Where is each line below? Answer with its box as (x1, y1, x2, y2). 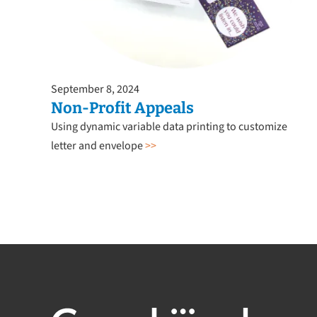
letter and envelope (50, 137, 145, 154)
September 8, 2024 (50, 81, 139, 97)
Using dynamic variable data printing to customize (50, 118, 287, 134)
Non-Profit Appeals (50, 98, 194, 117)
